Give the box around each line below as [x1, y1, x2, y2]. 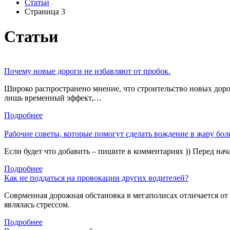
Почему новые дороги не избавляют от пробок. [4, 66, 170, 75]
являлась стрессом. [4, 200, 70, 209]
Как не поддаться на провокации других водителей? [4, 173, 188, 182]
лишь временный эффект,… [4, 93, 102, 102]
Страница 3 [25, 7, 65, 16]
